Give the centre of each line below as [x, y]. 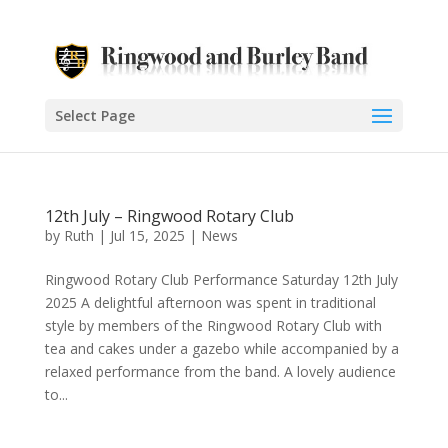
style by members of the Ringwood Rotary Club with [213, 325]
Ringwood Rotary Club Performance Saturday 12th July [221, 279]
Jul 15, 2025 [147, 235]
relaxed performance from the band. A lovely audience [220, 371]
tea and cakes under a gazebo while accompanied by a [221, 348]
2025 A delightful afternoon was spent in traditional [210, 302]
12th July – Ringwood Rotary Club [169, 216]
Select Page [94, 115]
